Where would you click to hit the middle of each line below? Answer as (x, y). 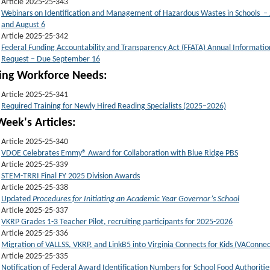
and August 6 (23, 25)
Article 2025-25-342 (35, 37)
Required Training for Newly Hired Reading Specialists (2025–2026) (114, 107)
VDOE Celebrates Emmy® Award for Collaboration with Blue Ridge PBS (120, 154)
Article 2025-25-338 (35, 188)
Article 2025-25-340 (35, 142)
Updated (17, 199)
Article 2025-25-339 (35, 165)
